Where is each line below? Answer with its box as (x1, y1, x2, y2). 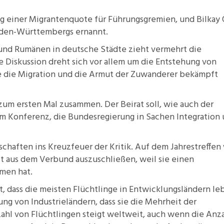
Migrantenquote (29, 12, 92, 27)
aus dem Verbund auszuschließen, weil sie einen (4, 152, 194, 167)
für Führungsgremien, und (92, 12, 196, 27)
